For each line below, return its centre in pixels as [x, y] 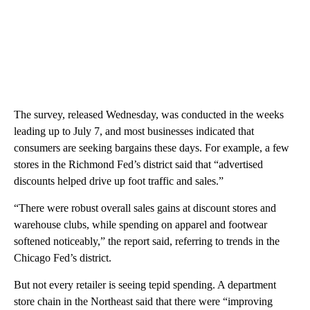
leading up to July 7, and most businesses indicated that [134, 131]
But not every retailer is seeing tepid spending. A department [145, 285]
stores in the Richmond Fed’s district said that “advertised [138, 164]
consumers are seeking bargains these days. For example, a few [152, 148]
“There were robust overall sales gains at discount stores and [145, 208]
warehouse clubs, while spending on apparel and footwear [140, 225]
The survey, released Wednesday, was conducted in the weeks [149, 115]
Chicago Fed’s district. [63, 258]
